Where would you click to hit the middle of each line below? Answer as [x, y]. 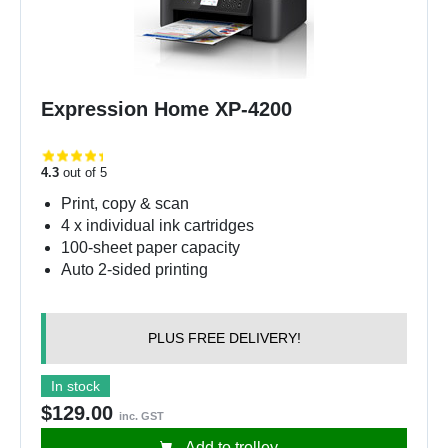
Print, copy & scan [125, 203]
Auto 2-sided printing [134, 269]
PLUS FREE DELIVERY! [224, 338]
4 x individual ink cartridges [157, 225]
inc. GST [141, 416]
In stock [75, 386]
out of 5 [83, 172]
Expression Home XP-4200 [166, 109]
